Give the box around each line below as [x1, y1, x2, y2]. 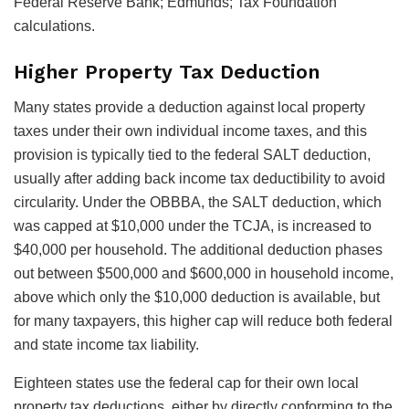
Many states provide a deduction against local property [14, 99, 365, 115]
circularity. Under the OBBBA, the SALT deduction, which [14, 194, 382, 210]
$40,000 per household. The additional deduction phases [14, 241, 383, 257]
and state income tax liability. [14, 336, 199, 352]
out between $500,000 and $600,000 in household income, [14, 265, 393, 281]
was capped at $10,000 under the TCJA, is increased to [14, 217, 372, 234]
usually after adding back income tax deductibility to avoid [14, 170, 385, 186]
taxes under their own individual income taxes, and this [14, 122, 367, 139]
